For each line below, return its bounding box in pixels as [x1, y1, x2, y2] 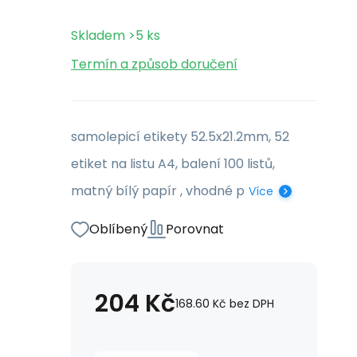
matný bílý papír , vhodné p [71, 182, 245, 200]
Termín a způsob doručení [71, 55, 237, 73]
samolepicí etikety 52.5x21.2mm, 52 [71, 127, 289, 146]
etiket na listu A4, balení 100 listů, [71, 155, 275, 173]
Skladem [71, 26, 125, 45]
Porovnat [166, 220, 224, 238]
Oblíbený [89, 220, 147, 238]
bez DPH [229, 296, 274, 312]
